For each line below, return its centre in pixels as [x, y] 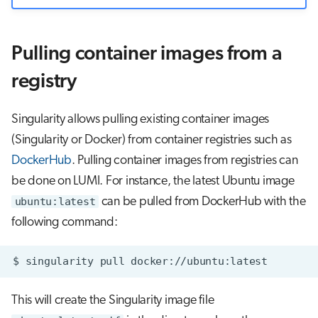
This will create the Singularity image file [113, 300]
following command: [65, 223]
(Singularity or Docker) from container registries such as [152, 140]
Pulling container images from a [147, 55]
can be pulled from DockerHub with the [202, 202]
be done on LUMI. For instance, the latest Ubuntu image [153, 181]
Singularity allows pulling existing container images [140, 120]
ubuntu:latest [55, 202]
